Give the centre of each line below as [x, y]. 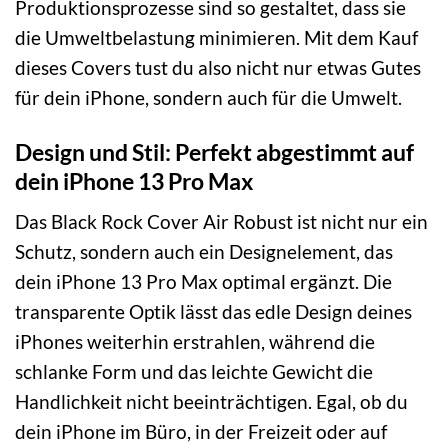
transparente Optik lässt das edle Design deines [213, 312]
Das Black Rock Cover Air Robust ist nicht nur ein [221, 222]
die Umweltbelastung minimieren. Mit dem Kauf [216, 37]
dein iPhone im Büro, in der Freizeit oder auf [201, 432]
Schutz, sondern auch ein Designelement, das [204, 252]
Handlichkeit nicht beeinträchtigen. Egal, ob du [211, 402]
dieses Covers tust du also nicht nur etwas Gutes [218, 67]
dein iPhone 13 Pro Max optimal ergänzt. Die [203, 282]
